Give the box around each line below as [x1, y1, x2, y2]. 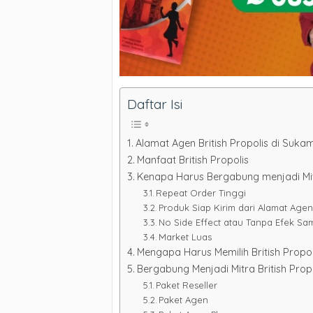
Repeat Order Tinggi [156, 187, 247, 198]
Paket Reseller [156, 279, 218, 291]
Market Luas [159, 231, 212, 242]
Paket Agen [159, 293, 209, 305]
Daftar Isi [127, 95, 182, 112]
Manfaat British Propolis [136, 153, 249, 166]
